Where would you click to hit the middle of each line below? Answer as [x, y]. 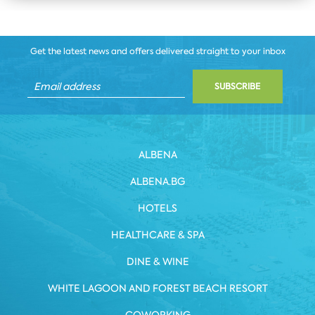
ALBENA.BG [157, 182]
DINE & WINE [157, 262]
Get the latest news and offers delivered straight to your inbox [157, 52]
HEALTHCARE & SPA [157, 235]
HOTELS [157, 208]
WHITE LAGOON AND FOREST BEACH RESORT [157, 289]
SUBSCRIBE [237, 87]
